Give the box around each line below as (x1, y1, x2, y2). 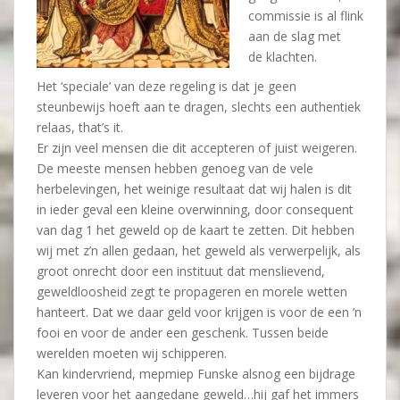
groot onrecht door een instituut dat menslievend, (37, 262, 325, 279)
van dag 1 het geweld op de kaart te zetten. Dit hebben (37, 221, 354, 238)
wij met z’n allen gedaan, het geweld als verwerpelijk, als (37, 242, 361, 259)
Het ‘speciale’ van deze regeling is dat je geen (37, 78, 296, 95)
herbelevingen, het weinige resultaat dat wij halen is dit (37, 180, 352, 197)
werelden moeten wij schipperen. (37, 345, 227, 362)
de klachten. (248, 48, 317, 65)
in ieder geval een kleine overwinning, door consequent (37, 201, 354, 218)
